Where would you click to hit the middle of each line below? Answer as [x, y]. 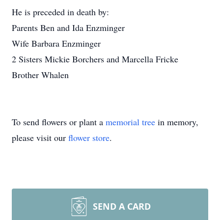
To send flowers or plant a [59, 122]
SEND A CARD [122, 206]
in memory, [177, 122]
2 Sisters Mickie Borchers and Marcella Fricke [95, 59]
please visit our [40, 137]
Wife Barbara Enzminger [56, 43]
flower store [89, 137]
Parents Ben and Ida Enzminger [68, 27]
